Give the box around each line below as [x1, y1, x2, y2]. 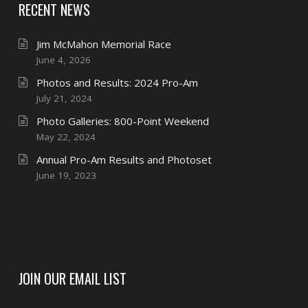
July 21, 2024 [36, 92, 92, 105]
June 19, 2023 [36, 169, 96, 182]
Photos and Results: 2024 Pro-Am [36, 76, 198, 90]
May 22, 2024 [36, 131, 96, 144]
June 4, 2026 [36, 54, 91, 67]
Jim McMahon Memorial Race [36, 37, 171, 52]
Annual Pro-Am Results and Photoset [36, 153, 212, 167]
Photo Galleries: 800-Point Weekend [36, 114, 209, 129]
